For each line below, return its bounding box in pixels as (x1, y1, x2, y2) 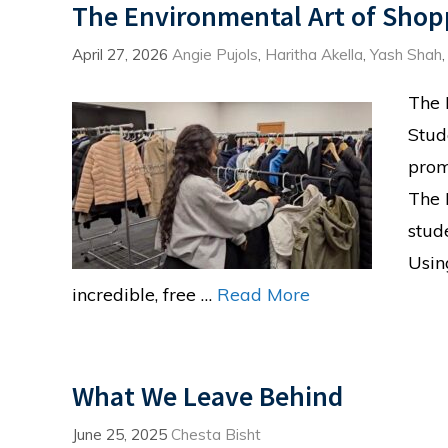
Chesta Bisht (171, 424, 261, 444)
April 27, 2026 (72, 44, 168, 64)
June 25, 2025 (72, 424, 167, 444)
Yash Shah (370, 44, 442, 64)
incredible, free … (72, 283, 217, 307)
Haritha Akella (265, 44, 363, 64)
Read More (217, 283, 310, 307)
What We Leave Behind (72, 378, 343, 415)
